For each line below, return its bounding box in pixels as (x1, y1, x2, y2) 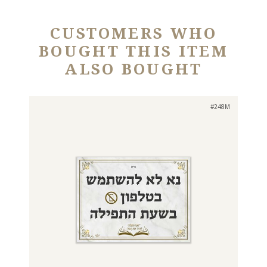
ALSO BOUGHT (64, 60, 203, 78)
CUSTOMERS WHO (49, 24, 218, 42)
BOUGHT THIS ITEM (39, 42, 228, 60)
